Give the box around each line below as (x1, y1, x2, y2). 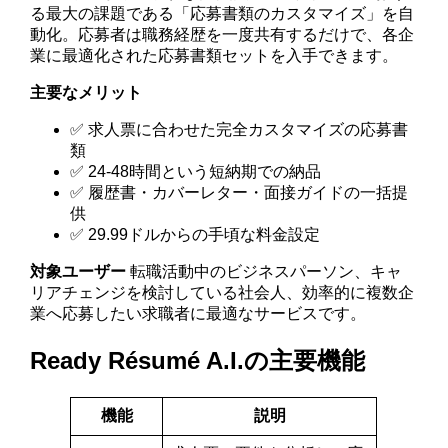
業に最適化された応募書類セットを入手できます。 (30, 46, 399, 64)
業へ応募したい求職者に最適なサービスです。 (30, 304, 367, 322)
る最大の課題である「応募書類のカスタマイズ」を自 (30, 4, 415, 22)
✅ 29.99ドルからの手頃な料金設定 (70, 225, 321, 243)
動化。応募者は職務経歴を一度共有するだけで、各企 (30, 25, 415, 43)
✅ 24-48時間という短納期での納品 (70, 162, 322, 180)
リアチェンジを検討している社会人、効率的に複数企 (30, 283, 415, 301)
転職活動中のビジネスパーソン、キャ (126, 262, 403, 280)
